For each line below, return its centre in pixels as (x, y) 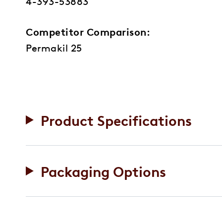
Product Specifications (116, 120)
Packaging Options (103, 171)
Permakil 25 (54, 47)
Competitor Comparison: (88, 31)
